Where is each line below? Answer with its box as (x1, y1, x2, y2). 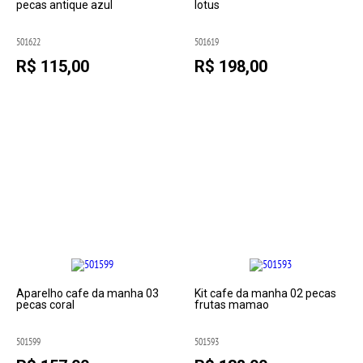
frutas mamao (194, 298, 269, 311)
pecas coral (16, 298, 75, 311)
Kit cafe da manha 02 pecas (194, 287, 336, 300)
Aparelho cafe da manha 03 (16, 287, 160, 300)
